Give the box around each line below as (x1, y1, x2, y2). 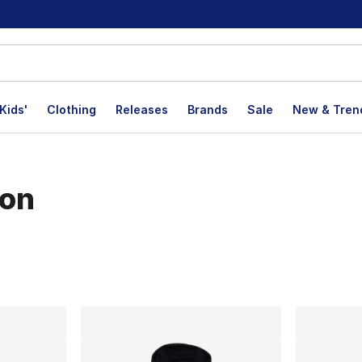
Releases (116, 103, 168, 116)
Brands (187, 103, 228, 116)
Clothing (47, 103, 96, 116)
